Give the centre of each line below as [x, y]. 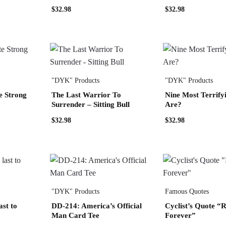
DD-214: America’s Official [96, 206]
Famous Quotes [187, 191]
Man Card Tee [75, 215]
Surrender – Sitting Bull [90, 105]
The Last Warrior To [86, 95]
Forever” [180, 215]
